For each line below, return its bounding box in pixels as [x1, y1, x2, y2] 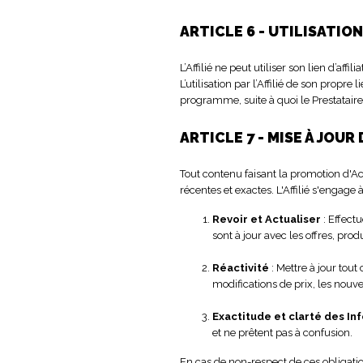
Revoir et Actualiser [212, 212, 321, 225]
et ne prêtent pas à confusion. [212, 326, 352, 339]
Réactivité [212, 261, 269, 274]
